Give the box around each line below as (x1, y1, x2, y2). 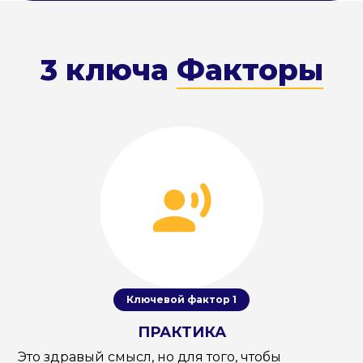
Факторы (176, 51, 323, 88)
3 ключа (40, 51, 177, 88)
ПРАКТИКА (137, 323, 226, 342)
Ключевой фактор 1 (126, 293, 237, 306)
